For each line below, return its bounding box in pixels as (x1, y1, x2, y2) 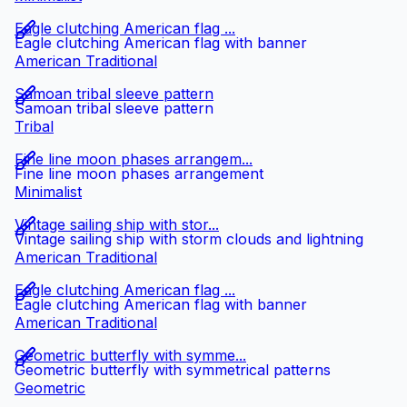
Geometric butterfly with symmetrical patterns (15, 361, 331, 380)
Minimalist (15, 183, 82, 202)
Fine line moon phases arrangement (15, 164, 263, 184)
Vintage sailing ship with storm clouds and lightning (15, 230, 363, 249)
